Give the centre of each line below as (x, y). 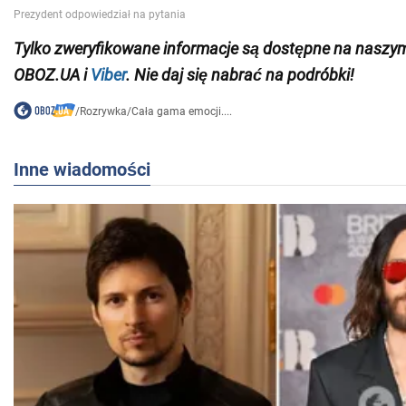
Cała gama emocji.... (181, 111)
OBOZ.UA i (52, 74)
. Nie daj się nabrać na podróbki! (240, 74)
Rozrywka (103, 111)
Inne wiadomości (82, 169)
